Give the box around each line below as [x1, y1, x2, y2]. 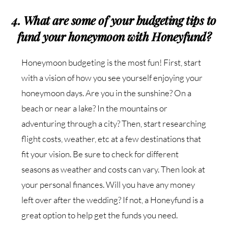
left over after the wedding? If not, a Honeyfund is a [21, 194, 204, 206]
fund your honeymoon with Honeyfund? [17, 28, 211, 45]
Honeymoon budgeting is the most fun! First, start [21, 57, 202, 68]
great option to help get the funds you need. [21, 210, 178, 221]
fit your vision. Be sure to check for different [21, 149, 179, 160]
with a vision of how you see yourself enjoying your [21, 72, 203, 83]
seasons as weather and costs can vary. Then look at [21, 164, 206, 175]
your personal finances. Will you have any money [21, 179, 195, 190]
